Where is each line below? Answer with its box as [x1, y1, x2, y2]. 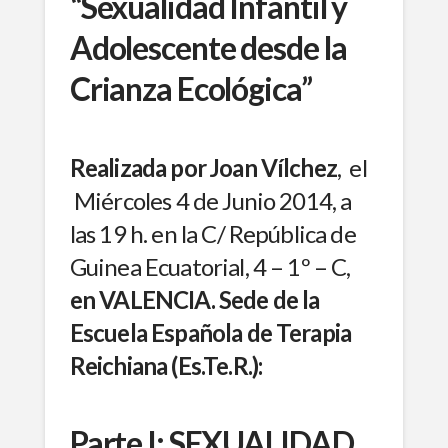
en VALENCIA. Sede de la [69, 284, 320, 314]
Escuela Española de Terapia [69, 317, 352, 347]
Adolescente [69, 27, 236, 67]
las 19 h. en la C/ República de [69, 218, 356, 248]
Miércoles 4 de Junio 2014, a [69, 185, 352, 215]
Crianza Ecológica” [69, 68, 312, 108]
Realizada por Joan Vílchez [69, 152, 337, 182]
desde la [235, 27, 347, 67]
